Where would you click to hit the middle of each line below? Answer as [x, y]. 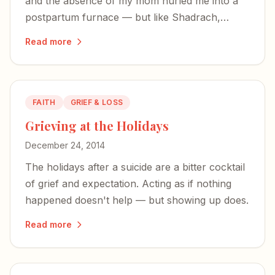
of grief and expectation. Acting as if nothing [128, 184]
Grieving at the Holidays [97, 126]
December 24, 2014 [65, 145]
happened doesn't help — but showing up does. [137, 200]
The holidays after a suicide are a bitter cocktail [135, 167]
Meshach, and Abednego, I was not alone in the [137, 34]
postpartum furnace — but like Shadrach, [123, 17]
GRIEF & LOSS [97, 102]
